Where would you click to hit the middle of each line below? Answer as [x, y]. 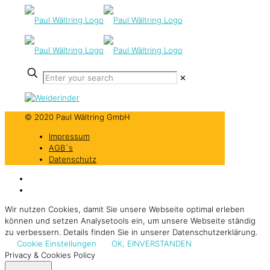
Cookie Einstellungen [57, 243]
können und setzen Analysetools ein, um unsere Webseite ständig [130, 221]
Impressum [69, 136]
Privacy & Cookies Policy [50, 255]
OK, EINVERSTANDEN [152, 243]
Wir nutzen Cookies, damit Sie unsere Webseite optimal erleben [125, 209]
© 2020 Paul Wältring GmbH [77, 117]
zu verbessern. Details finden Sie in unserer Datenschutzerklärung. [131, 232]
